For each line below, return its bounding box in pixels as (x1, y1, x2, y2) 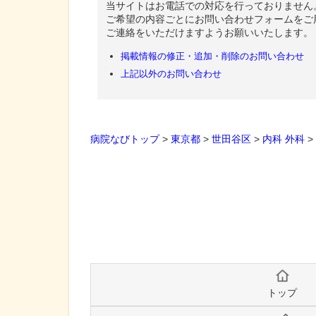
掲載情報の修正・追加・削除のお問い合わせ (121, 50, 305, 61)
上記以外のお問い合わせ (121, 68, 222, 79)
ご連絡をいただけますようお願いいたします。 (106, 26, 313, 38)
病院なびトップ (90, 133, 159, 145)
